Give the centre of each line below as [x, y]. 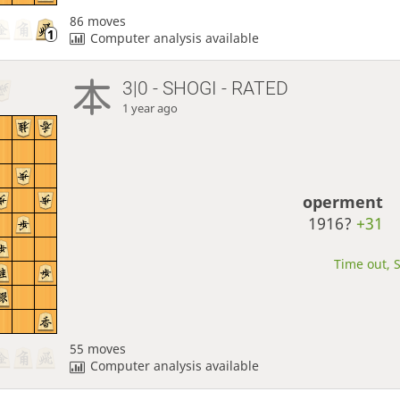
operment [343, 202]
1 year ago [150, 109]
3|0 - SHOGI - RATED [206, 89]
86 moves [97, 21]
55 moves [97, 349]
